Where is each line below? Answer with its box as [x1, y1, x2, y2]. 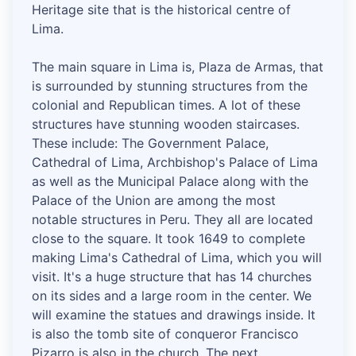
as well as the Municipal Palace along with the [32, 173, 308, 190]
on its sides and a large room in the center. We [32, 288, 311, 304]
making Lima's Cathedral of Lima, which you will [32, 250, 322, 266]
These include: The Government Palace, [32, 135, 269, 152]
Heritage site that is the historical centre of [32, 2, 291, 18]
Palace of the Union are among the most [32, 192, 276, 209]
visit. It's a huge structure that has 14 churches [32, 269, 311, 285]
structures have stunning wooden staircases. [32, 116, 300, 133]
